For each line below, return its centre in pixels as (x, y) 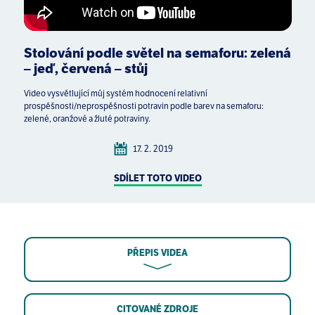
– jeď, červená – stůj (85, 68)
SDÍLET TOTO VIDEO (157, 179)
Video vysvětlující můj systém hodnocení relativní (115, 93)
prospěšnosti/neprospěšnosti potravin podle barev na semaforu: (143, 106)
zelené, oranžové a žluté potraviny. (87, 118)
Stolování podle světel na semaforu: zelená (157, 53)
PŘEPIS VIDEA (157, 252)
